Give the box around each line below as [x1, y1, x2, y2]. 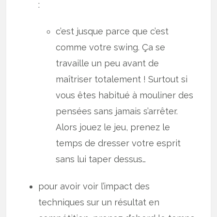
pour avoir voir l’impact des [38, 181, 150, 191]
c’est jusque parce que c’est [56, 26, 169, 37]
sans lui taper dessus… [56, 154, 146, 165]
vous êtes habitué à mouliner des [56, 90, 194, 101]
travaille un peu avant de [56, 58, 159, 69]
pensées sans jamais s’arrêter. [56, 106, 178, 117]
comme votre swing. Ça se [56, 42, 166, 53]
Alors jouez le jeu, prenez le [56, 122, 170, 133]
